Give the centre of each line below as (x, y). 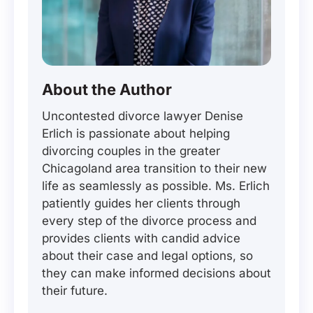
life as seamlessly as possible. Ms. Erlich (156, 186)
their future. (75, 291)
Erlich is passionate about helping (136, 134)
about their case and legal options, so (147, 256)
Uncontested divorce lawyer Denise (143, 116)
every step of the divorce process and (149, 221)
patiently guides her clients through (141, 204)
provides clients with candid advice (141, 239)
